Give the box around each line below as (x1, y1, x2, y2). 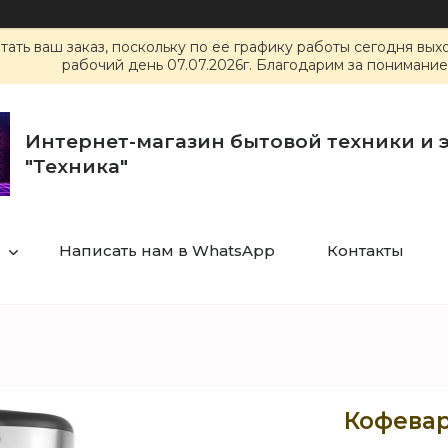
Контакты (326, 241, 404, 260)
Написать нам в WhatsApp (58, 241, 275, 260)
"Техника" (25, 155, 128, 178)
